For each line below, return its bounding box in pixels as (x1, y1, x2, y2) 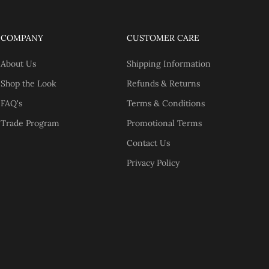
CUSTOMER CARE (127, 32, 200, 43)
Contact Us (127, 137, 171, 148)
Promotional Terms (127, 117, 202, 128)
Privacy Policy (127, 157, 180, 168)
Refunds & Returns (127, 77, 201, 89)
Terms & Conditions (127, 97, 205, 109)
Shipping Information (127, 58, 211, 69)
